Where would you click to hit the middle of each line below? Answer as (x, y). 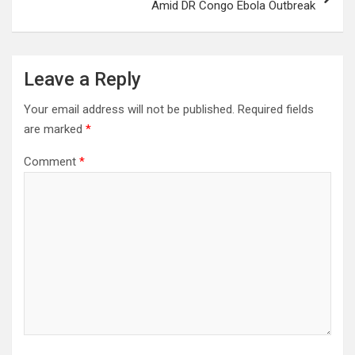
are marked (55, 129)
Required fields (276, 109)
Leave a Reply (82, 79)
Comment (52, 162)
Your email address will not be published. (129, 109)
